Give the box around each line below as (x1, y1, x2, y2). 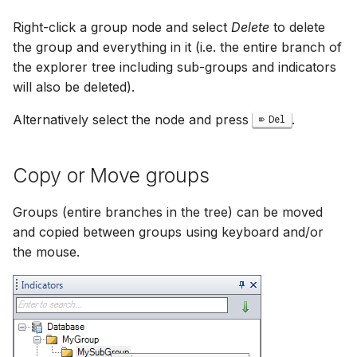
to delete (269, 18, 325, 35)
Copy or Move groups (13, 163, 210, 187)
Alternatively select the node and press (13, 111, 253, 127)
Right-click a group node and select (13, 18, 231, 35)
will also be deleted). (13, 78, 135, 95)
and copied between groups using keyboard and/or (13, 223, 324, 240)
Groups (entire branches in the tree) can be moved (13, 203, 323, 220)
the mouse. (13, 243, 80, 260)
